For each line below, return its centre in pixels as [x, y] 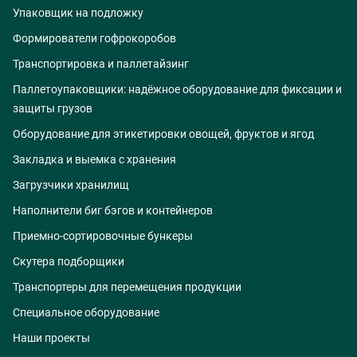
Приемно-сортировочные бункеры [103, 236]
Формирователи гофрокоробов [94, 39]
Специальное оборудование [86, 313]
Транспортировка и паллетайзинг [101, 64]
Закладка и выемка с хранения [94, 160]
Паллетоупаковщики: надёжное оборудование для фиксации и [177, 90]
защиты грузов [53, 109]
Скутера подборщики [69, 262]
